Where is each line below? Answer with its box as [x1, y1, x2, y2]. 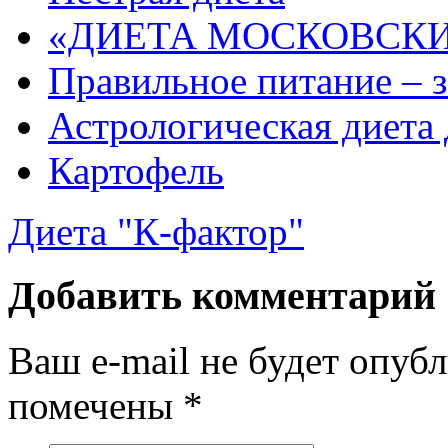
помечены [8, 384, 183, 428]
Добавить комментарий [8, 273, 436, 319]
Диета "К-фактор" [8, 209, 304, 253]
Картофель [48, 148, 224, 192]
